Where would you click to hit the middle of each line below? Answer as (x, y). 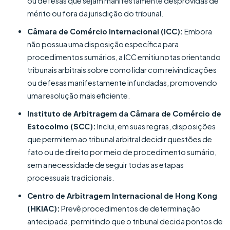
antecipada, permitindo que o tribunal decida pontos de (125, 221)
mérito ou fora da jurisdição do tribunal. (95, 13)
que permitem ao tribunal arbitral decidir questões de (120, 139)
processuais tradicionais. (71, 177)
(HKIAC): (44, 208)
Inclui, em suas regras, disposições (156, 126)
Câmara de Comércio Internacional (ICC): (106, 31)
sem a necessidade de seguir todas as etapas (106, 165)
